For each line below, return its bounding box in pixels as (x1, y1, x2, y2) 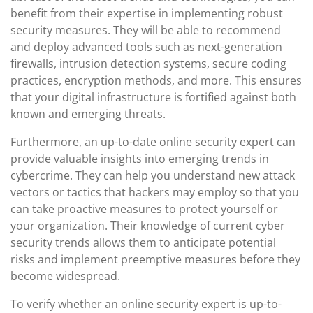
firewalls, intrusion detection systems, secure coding (10, 56, 286, 71)
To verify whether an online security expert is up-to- (10, 296, 282, 312)
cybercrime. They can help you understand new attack (10, 168, 295, 183)
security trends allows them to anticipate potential (10, 235, 276, 250)
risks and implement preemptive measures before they (10, 252, 300, 267)
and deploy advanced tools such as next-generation (10, 39, 282, 54)
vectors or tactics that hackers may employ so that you (10, 184, 299, 200)
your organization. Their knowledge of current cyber (10, 218, 285, 233)
